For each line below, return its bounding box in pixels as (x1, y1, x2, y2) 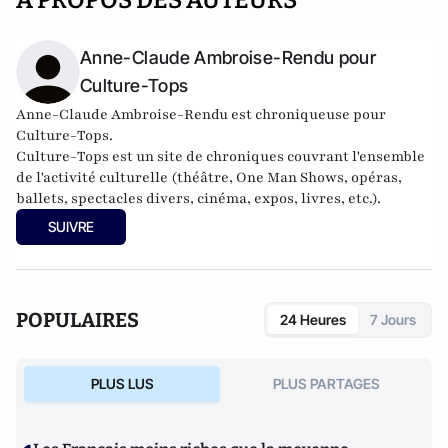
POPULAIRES (16, 308, 139, 332)
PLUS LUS (90, 375, 154, 392)
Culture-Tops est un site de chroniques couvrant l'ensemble (16, 147, 425, 166)
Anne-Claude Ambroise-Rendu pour (80, 47, 377, 68)
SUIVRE (48, 218, 94, 235)
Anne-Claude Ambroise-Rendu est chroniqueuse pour (16, 105, 386, 124)
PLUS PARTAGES (272, 375, 380, 392)
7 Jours (370, 311, 416, 328)
